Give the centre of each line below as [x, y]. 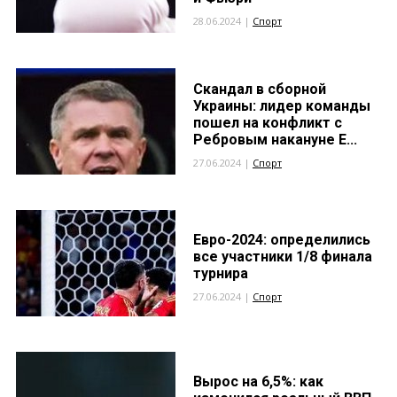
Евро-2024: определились [282, 240]
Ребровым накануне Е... [275, 140]
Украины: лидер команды [282, 106]
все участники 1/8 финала [283, 257]
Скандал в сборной [260, 89]
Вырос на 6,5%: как [258, 381]
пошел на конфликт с [268, 123]
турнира [221, 273]
